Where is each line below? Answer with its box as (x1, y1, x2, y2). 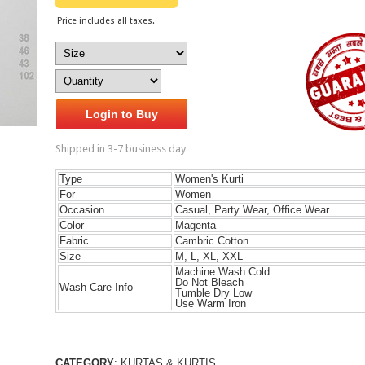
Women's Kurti (174, 173, 244, 185)
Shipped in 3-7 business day (55, 143, 186, 155)
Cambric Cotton (174, 235, 248, 247)
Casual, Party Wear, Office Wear (174, 204, 329, 216)
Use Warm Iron (174, 297, 246, 310)
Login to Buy (85, 108, 158, 121)
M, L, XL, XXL (174, 250, 243, 262)
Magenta (174, 219, 216, 231)
